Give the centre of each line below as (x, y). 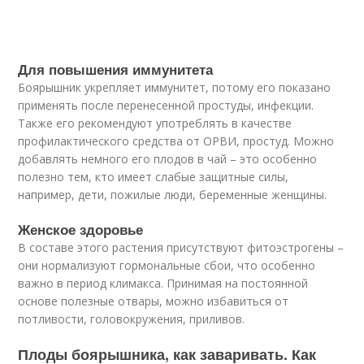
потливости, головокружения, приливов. (132, 319)
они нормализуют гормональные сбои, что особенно (167, 265)
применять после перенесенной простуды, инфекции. (166, 105)
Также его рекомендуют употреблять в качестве (155, 123)
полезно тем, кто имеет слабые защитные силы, (154, 177)
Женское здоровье (81, 229)
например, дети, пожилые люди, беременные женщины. (173, 195)
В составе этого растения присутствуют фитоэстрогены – (181, 247)
